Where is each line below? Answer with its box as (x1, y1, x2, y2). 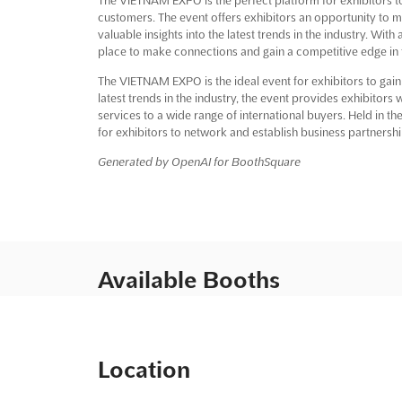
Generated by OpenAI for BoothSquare (97, 154, 301, 168)
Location (97, 356, 190, 382)
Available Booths (97, 267, 280, 293)
